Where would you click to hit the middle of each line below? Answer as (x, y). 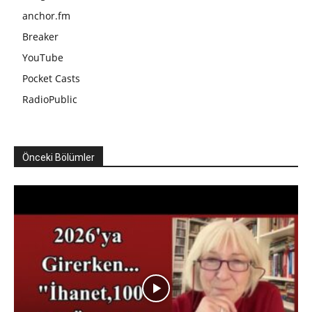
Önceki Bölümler (58, 158)
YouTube (43, 58)
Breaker (40, 37)
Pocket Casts (51, 79)
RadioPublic (50, 100)
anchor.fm (46, 16)
